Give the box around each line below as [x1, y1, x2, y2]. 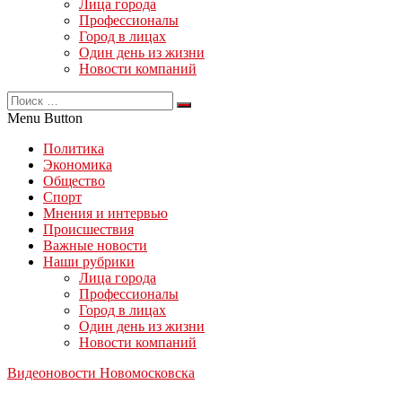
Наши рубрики [43, 254, 135, 269]
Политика [43, 141, 104, 156]
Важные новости [43, 238, 147, 253]
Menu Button [7, 110, 83, 126]
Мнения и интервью [43, 205, 168, 221]
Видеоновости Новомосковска [7, 365, 195, 380]
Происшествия [43, 222, 134, 237]
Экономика [43, 157, 112, 172]
